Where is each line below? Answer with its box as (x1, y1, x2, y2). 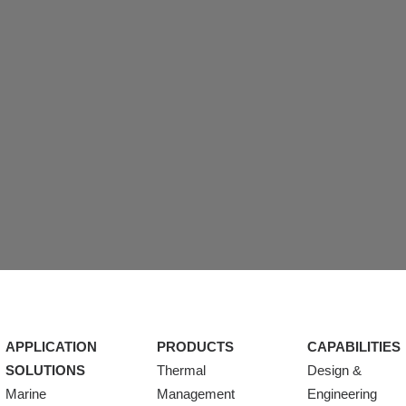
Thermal (156, 362, 206, 378)
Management (156, 386, 235, 401)
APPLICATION (5, 339, 98, 354)
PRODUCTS (156, 339, 234, 354)
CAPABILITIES (306, 339, 401, 354)
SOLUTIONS (5, 362, 86, 378)
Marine (5, 386, 47, 401)
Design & (306, 362, 362, 378)
